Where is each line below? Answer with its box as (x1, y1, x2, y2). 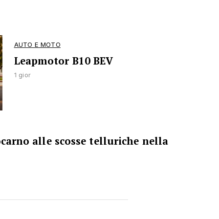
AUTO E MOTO (14, 41, 61, 48)
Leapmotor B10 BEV (14, 54, 113, 67)
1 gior (14, 71, 31, 79)
